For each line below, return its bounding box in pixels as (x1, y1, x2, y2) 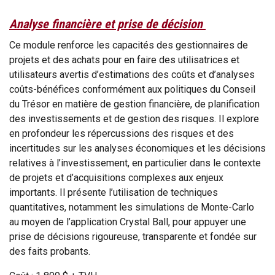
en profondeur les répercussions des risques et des (9, 128, 234, 140)
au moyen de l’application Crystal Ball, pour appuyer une (9, 216, 246, 228)
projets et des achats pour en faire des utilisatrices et (9, 54, 239, 66)
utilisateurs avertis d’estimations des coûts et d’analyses (9, 69, 255, 81)
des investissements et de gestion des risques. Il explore (9, 113, 259, 125)
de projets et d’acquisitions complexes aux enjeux (9, 172, 223, 184)
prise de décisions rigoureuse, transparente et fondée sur (9, 231, 257, 243)
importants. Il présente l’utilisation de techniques (9, 187, 218, 199)
